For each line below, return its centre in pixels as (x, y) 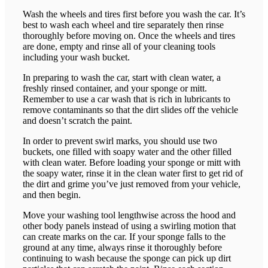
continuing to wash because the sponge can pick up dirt (127, 258)
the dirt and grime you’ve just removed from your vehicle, (132, 184)
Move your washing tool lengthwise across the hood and (129, 215)
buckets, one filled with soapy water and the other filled (127, 152)
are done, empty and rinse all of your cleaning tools (119, 47)
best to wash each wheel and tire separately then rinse (123, 25)
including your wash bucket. (76, 57)
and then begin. (52, 195)
